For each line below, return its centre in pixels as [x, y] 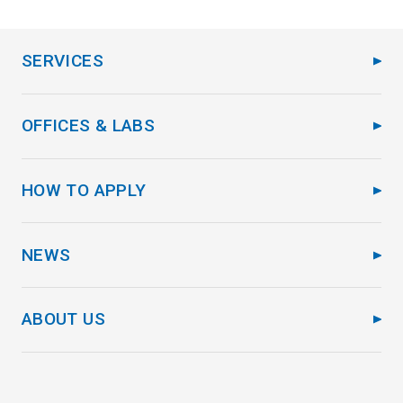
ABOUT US [63, 319]
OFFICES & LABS [88, 126]
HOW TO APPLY [84, 190]
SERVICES [62, 61]
